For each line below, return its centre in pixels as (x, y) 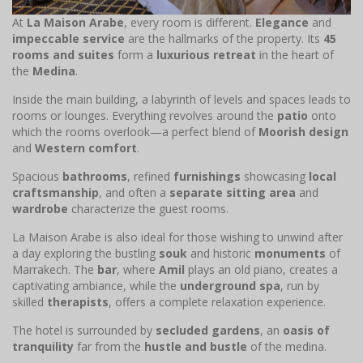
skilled (30, 302)
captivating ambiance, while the (96, 286)
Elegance (282, 23)
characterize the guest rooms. (148, 209)
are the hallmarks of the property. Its (224, 39)
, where (138, 270)
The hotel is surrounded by (84, 331)
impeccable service (68, 39)
